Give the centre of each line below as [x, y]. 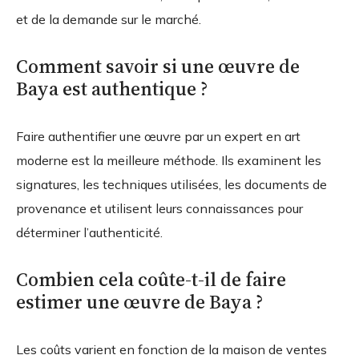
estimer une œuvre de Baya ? [140, 301]
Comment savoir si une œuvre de [158, 66]
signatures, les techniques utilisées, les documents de [171, 184]
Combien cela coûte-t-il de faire [151, 279]
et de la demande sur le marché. [109, 19]
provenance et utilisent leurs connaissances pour [159, 208]
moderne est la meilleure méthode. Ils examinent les [169, 160]
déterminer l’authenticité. [89, 232]
